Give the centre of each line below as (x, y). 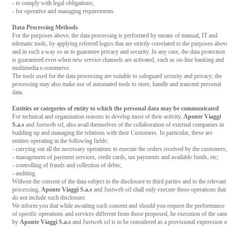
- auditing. (24, 173)
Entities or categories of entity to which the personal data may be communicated (116, 108)
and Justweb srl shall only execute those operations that (159, 190)
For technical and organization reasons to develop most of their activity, (98, 117)
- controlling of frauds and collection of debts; (67, 165)
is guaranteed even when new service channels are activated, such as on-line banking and (118, 60)
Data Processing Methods (45, 27)
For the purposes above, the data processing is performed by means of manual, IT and (115, 35)
